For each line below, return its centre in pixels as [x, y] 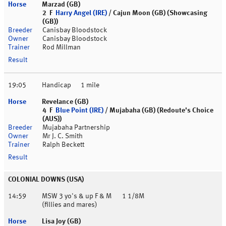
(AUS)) [52, 119]
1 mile [90, 86]
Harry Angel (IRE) [81, 13]
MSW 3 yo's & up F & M [77, 196]
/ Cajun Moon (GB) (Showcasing [157, 13]
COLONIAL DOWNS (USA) [46, 180]
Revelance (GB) [65, 102]
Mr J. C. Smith [63, 136]
